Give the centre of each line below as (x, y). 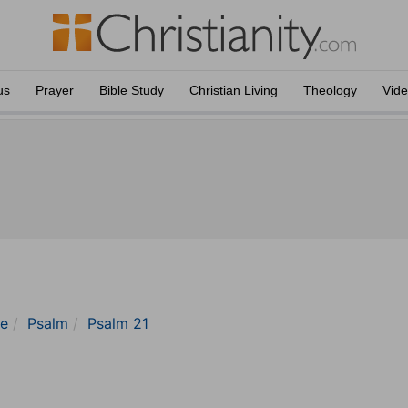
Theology (330, 90)
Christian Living (234, 90)
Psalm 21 (118, 323)
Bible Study (132, 90)
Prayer (55, 90)
